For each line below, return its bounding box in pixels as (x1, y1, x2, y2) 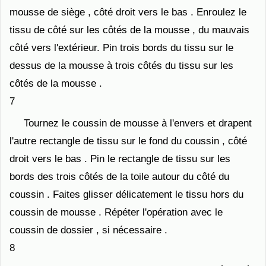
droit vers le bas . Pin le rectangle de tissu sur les (9, 153, 230, 164)
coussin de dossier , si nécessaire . (9, 224, 167, 236)
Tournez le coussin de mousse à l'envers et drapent (24, 118, 252, 129)
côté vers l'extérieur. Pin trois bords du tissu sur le (9, 42, 233, 53)
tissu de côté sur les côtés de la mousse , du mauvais (9, 24, 249, 36)
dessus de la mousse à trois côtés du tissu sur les (9, 60, 233, 71)
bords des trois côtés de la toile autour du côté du (9, 171, 229, 182)
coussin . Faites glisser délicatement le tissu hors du (9, 189, 243, 200)
